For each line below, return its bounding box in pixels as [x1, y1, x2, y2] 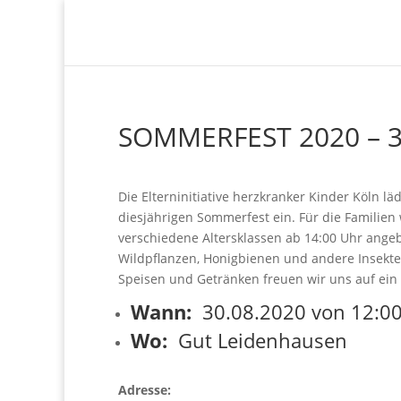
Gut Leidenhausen [167, 327, 347, 354]
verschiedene [118, 229, 202, 246]
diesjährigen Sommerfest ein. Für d [118, 209, 330, 226]
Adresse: [118, 381, 171, 398]
